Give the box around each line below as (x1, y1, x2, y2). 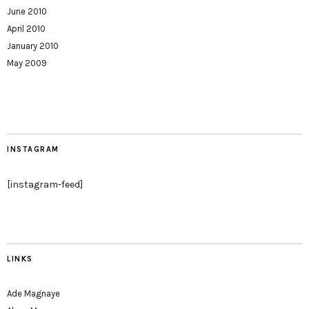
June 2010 (7, 6, 47, 17)
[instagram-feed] (7, 179, 83, 190)
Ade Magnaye (7, 288, 60, 299)
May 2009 (7, 58, 47, 68)
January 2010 (7, 41, 59, 51)
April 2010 (7, 23, 46, 34)
